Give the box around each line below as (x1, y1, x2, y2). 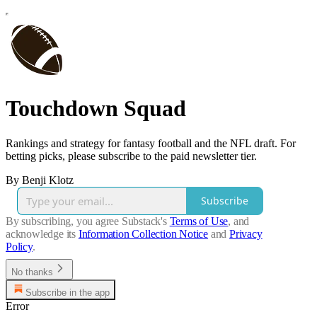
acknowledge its (6, 227, 76, 240)
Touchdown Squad (6, 96, 186, 122)
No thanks (11, 266, 53, 277)
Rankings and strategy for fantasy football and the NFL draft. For (6, 137, 296, 149)
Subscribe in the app (25, 287, 110, 298)
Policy (6, 240, 33, 253)
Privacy (229, 227, 263, 240)
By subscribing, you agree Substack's (6, 214, 167, 227)
